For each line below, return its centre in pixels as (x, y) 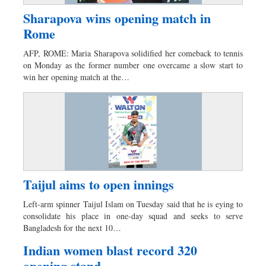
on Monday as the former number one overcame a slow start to (133, 65)
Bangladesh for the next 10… (72, 227)
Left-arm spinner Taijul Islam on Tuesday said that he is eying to (133, 204)
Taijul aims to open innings (99, 184)
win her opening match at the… (76, 77)
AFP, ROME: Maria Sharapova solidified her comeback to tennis (133, 53)
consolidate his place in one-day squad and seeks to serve (133, 216)
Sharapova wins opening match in (117, 18)
